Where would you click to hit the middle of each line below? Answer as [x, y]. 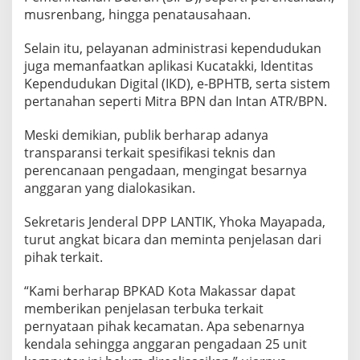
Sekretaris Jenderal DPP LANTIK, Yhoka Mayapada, [175, 222]
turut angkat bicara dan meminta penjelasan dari [173, 240]
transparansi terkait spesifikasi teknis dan [150, 153]
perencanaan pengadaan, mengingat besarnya [166, 171]
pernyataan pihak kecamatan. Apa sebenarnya [164, 327]
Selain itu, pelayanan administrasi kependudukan [173, 49]
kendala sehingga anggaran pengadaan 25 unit [166, 344]
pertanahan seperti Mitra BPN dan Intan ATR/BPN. [176, 102]
